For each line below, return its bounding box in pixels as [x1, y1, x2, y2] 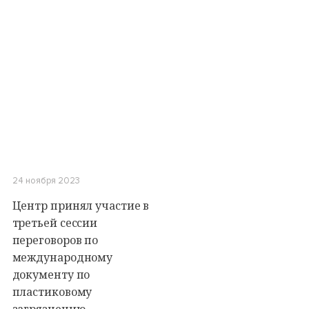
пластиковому [12, 284, 92, 299]
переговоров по [12, 232, 99, 248]
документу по [12, 267, 90, 282]
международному [12, 250, 113, 265]
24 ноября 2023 [12, 175, 80, 186]
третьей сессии [12, 215, 98, 230]
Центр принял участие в [12, 198, 150, 213]
